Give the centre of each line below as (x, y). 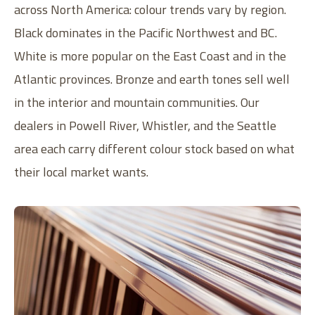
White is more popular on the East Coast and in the (150, 56)
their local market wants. (81, 172)
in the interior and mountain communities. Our (137, 102)
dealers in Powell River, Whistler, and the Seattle (145, 125)
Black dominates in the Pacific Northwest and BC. (146, 32)
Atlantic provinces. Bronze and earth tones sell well (152, 79)
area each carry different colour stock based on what (154, 148)
